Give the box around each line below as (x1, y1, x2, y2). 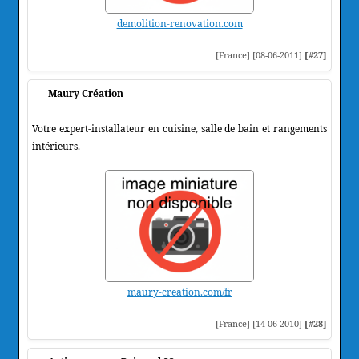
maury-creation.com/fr (127, 284, 232, 299)
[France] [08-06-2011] (216, 48, 305, 61)
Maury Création (48, 86, 123, 100)
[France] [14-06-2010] (216, 317, 305, 329)
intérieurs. (32, 139, 80, 153)
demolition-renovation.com (116, 16, 243, 30)
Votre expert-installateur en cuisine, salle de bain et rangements (32, 121, 327, 135)
